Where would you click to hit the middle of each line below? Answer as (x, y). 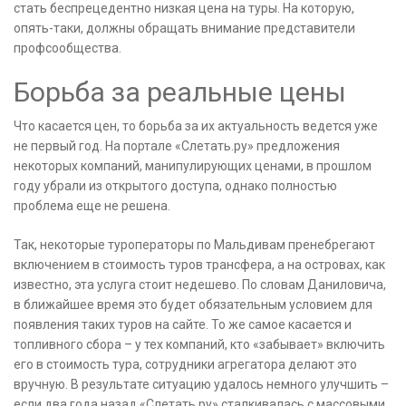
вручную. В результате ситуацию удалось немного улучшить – (201, 385)
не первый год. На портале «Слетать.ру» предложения (177, 146)
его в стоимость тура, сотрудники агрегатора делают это (185, 365)
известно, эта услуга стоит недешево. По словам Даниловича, (200, 285)
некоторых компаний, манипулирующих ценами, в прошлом (193, 166)
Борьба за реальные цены (180, 92)
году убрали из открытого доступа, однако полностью (175, 186)
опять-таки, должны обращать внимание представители (184, 29)
